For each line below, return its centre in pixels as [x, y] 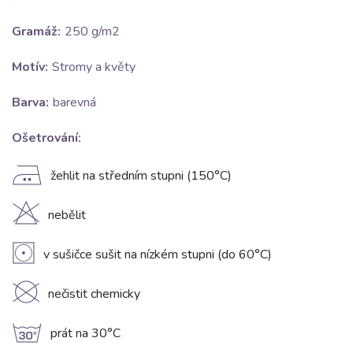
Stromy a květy [94, 67]
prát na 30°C [85, 334]
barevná [74, 103]
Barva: [30, 103]
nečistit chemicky [94, 294]
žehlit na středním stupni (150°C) [141, 176]
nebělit [67, 216]
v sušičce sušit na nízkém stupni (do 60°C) [158, 255]
